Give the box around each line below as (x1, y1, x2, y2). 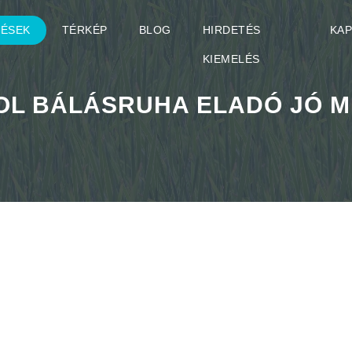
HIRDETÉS (202, 24, 261, 36)
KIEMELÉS (202, 53, 260, 65)
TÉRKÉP (61, 24, 108, 36)
